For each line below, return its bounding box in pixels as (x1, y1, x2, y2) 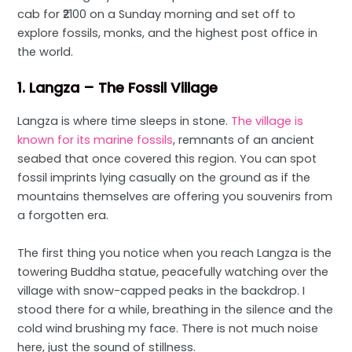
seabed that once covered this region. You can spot (17, 151, 317, 167)
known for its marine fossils (17, 132, 174, 148)
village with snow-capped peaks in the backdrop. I (17, 282, 306, 299)
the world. (17, 44, 74, 60)
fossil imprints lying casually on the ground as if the (17, 170, 311, 186)
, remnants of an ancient (173, 132, 315, 148)
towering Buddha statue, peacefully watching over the (17, 263, 329, 280)
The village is (231, 113, 304, 130)
